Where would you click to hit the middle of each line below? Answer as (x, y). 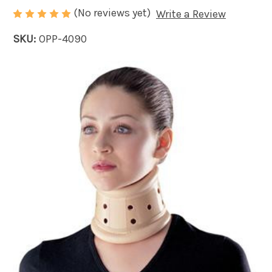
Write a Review (191, 14)
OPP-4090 (63, 39)
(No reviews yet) (112, 12)
